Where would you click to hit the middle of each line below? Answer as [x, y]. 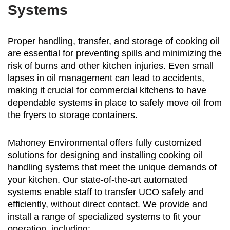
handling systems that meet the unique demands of [112, 168]
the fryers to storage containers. [73, 115]
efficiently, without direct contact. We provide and [108, 205]
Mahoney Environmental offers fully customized [104, 143]
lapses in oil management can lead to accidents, [106, 78]
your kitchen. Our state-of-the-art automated [98, 180]
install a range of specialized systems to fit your [104, 217]
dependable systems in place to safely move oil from [115, 103]
